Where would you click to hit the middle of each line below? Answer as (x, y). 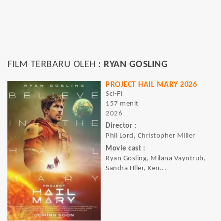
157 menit (122, 104)
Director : (121, 126)
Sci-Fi (114, 94)
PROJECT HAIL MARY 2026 (151, 85)
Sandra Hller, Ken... (136, 168)
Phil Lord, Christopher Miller (150, 136)
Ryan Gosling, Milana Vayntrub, (156, 158)
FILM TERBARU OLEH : (55, 65)
